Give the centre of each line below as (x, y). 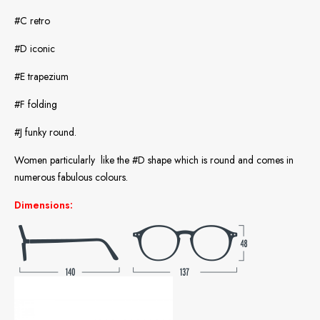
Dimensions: (44, 205)
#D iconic (35, 48)
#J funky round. (45, 132)
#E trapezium (41, 76)
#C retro (32, 20)
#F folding (36, 104)
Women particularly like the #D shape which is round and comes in (154, 160)
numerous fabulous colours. (71, 177)
